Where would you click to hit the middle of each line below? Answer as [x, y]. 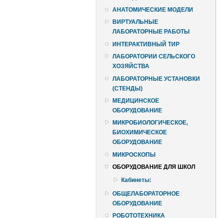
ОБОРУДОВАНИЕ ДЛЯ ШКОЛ [154, 167]
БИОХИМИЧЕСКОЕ [140, 133]
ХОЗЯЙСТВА [131, 66]
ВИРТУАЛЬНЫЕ [135, 22]
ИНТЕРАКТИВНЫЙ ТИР [146, 44]
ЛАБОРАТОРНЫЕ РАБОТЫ [151, 32]
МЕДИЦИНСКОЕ [136, 100]
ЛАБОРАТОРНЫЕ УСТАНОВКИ [156, 79]
